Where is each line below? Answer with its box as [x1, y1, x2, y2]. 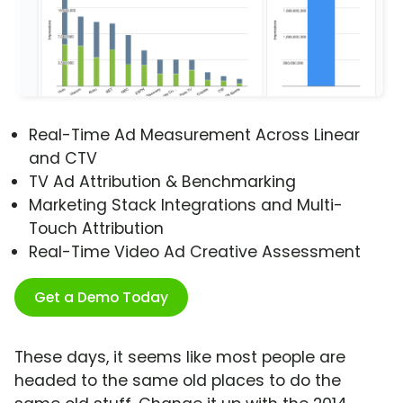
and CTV [29, 148, 97, 170]
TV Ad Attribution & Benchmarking [29, 171, 296, 193]
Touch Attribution [29, 218, 164, 240]
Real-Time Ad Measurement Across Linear [29, 124, 360, 147]
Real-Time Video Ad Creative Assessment [29, 241, 361, 264]
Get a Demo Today [34, 287, 168, 309]
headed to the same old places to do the [14, 370, 341, 392]
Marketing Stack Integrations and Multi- [29, 194, 343, 217]
